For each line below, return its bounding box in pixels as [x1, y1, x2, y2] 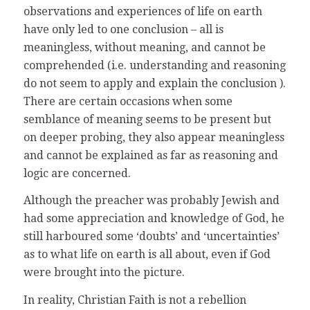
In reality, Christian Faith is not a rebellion [23, 293, 246, 307]
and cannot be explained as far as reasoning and [23, 148, 278, 162]
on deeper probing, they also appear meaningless [23, 130, 284, 144]
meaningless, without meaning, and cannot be [23, 40, 266, 54]
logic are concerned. [23, 166, 131, 180]
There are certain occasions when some [23, 94, 232, 108]
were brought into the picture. [23, 266, 185, 280]
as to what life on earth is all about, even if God [23, 248, 271, 262]
